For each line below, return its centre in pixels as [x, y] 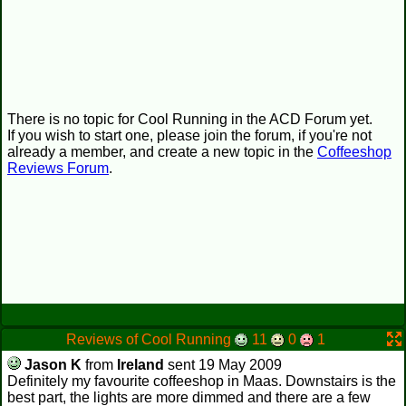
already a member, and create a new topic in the [162, 152]
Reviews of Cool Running [150, 339]
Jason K [53, 365]
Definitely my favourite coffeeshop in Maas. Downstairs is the [202, 381]
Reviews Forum [58, 168]
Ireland [140, 365]
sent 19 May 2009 [223, 365]
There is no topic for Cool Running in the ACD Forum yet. [190, 119]
